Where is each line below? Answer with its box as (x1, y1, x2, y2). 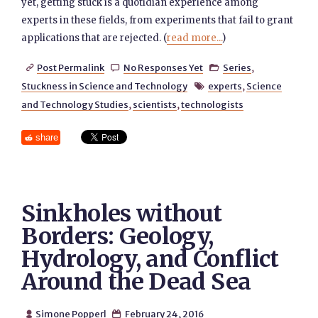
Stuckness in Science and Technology (21, 80, 188, 92)
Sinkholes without (21, 199, 222, 228)
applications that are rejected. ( (21, 32, 168, 44)
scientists (133, 99, 177, 110)
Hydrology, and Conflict (21, 245, 279, 273)
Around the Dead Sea (21, 268, 251, 296)
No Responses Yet (123, 62, 203, 73)
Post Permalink (36, 62, 104, 73)
